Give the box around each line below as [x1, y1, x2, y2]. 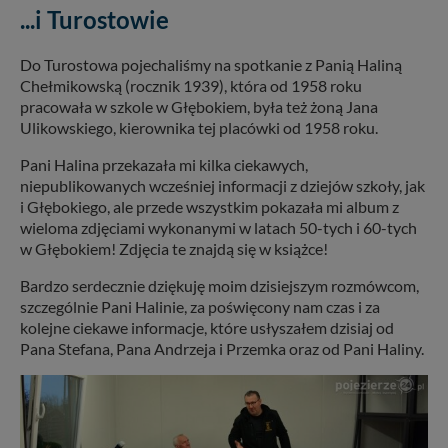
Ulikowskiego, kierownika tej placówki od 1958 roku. [20, 117, 378, 137]
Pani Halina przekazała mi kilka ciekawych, [20, 154, 308, 174]
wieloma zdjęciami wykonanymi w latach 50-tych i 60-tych [20, 217, 417, 237]
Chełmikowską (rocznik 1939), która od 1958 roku [20, 75, 362, 95]
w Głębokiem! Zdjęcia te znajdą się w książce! [20, 238, 328, 258]
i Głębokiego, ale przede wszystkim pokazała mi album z [20, 196, 399, 216]
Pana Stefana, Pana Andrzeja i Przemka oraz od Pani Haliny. [20, 338, 424, 358]
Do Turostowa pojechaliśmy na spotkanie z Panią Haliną [20, 54, 402, 74]
